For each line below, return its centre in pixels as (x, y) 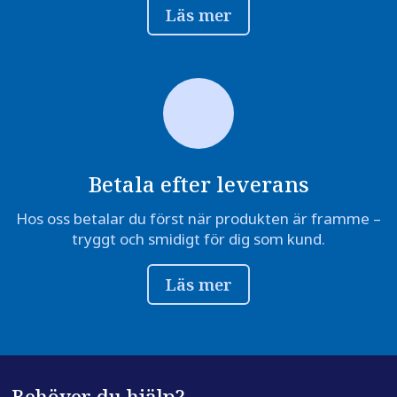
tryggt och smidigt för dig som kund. (198, 238)
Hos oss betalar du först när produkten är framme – (198, 218)
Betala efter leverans (198, 183)
